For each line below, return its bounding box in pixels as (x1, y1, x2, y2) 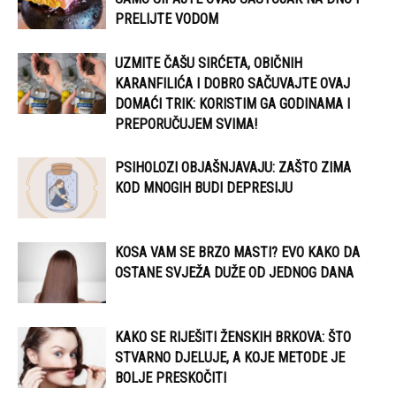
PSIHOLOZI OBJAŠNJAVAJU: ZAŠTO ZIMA (115, 159, 351, 176)
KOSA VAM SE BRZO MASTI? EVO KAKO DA (115, 244, 360, 261)
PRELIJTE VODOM (115, 11, 218, 27)
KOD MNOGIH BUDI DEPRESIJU (115, 179, 293, 196)
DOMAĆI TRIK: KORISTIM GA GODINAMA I (115, 95, 350, 112)
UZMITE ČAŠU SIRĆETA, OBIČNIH (115, 55, 302, 72)
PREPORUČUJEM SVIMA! (115, 116, 257, 133)
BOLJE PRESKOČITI (115, 369, 226, 386)
